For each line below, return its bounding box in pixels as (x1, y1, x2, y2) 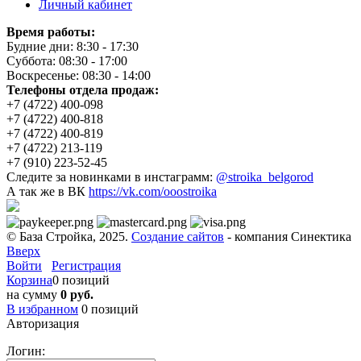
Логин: (6, 343, 45, 358)
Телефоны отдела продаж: (6, 82, 159, 97)
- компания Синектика (224, 229, 351, 243)
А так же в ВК (6, 184, 89, 198)
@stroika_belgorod (216, 169, 313, 184)
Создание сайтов (131, 229, 224, 243)
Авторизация (6, 316, 79, 330)
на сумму (6, 287, 60, 301)
